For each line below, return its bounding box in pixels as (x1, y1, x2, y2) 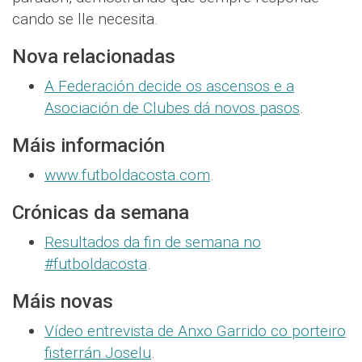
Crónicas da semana (12, 201, 189, 225)
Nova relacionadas (12, 45, 175, 69)
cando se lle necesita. (12, 10, 158, 29)
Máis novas (12, 290, 113, 314)
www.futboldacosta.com (44, 166, 210, 185)
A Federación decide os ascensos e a (44, 77, 294, 96)
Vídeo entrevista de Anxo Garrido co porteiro (44, 322, 346, 341)
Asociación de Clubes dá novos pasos (44, 99, 300, 118)
